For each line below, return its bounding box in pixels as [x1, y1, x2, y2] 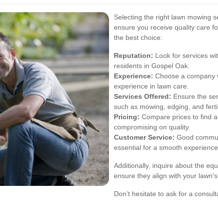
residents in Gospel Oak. [114, 61, 190, 70]
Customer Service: [114, 133, 175, 141]
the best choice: [114, 33, 163, 41]
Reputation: [114, 51, 153, 59]
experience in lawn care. [114, 82, 189, 90]
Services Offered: [114, 92, 171, 100]
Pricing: [114, 112, 140, 121]
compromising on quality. [114, 123, 190, 131]
